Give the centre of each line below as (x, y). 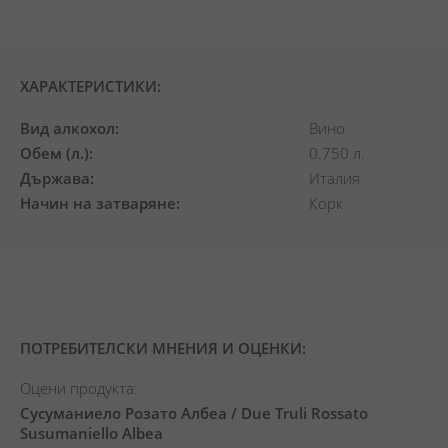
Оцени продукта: (79, 388)
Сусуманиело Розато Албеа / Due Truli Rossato (194, 413)
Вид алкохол (67, 128)
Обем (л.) (54, 153)
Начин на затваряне (98, 203)
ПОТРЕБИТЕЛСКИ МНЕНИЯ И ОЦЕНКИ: (163, 348)
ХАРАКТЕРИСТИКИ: (90, 86)
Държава (55, 178)
